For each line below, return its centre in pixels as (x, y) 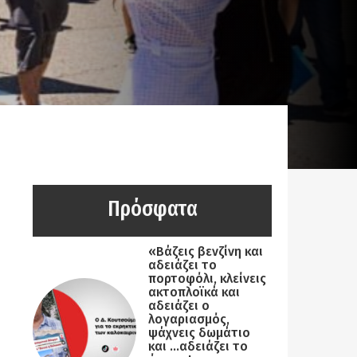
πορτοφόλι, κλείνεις (207, 279)
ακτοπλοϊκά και (194, 292)
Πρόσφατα (152, 208)
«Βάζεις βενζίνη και (206, 252)
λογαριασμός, (189, 320)
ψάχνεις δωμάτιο (199, 333)
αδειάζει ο (179, 306)
